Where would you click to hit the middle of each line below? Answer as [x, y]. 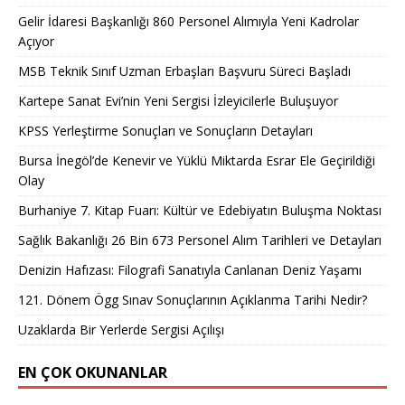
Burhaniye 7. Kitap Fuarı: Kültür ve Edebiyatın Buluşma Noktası [200, 210]
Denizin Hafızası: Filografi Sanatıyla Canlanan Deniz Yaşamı [190, 269]
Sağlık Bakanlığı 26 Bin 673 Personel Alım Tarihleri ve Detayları [200, 240]
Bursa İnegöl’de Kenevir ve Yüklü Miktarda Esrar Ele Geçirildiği [197, 160]
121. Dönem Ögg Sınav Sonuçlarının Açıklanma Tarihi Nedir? [193, 299]
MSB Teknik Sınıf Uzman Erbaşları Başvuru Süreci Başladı [184, 71]
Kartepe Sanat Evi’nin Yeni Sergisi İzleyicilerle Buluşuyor [178, 100]
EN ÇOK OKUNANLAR [93, 372]
